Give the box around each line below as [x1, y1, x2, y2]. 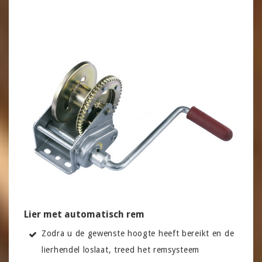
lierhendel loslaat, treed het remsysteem [42, 244, 199, 254]
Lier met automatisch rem [24, 208, 144, 220]
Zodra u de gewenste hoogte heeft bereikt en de [42, 228, 235, 238]
